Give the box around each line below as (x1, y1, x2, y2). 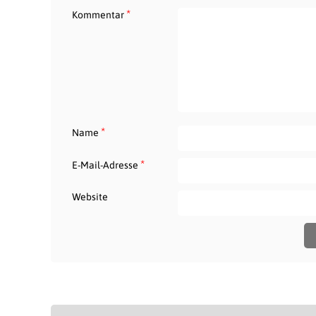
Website (72, 191, 108, 202)
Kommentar (72, 9, 126, 20)
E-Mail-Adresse (72, 159, 140, 171)
